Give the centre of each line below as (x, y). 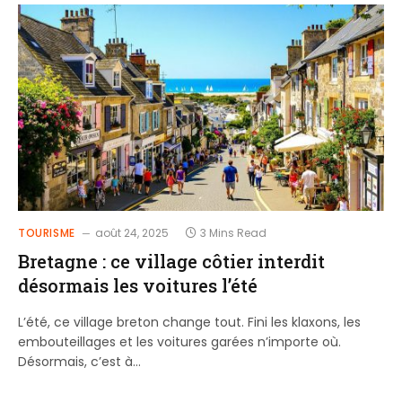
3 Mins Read (233, 232)
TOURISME (47, 232)
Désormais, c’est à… (79, 361)
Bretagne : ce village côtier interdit (171, 261)
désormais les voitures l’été (138, 285)
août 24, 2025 (131, 232)
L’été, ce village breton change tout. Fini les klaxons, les (189, 322)
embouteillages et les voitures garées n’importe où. (179, 341)
